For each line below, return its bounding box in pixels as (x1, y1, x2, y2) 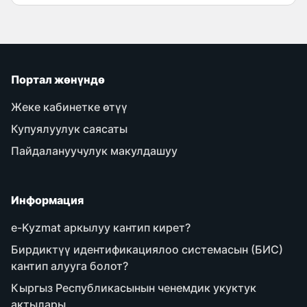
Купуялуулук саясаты (11, 122, 127, 136)
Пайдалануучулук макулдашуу (11, 144, 177, 158)
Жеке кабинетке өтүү (11, 100, 127, 114)
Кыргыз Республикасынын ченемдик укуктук (11, 281, 256, 295)
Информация (11, 193, 84, 207)
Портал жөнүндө (11, 73, 105, 86)
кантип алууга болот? (11, 259, 128, 273)
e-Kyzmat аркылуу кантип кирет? (11, 221, 191, 234)
